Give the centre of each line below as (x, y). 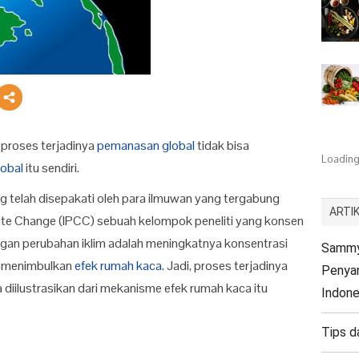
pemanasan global (146, 146)
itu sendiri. (52, 168)
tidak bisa (222, 146)
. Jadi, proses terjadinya (225, 266)
